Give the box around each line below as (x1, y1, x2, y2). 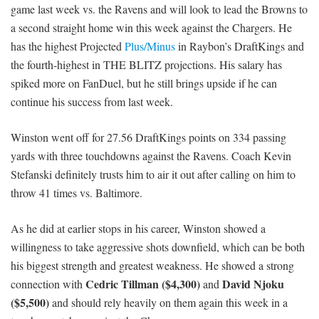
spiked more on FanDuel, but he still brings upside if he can (11, 75, 277, 91)
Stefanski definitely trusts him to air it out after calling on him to (11, 167, 296, 182)
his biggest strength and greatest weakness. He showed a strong (11, 258, 294, 273)
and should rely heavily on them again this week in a (49, 295, 288, 310)
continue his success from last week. (11, 94, 173, 110)
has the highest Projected (11, 38, 125, 54)
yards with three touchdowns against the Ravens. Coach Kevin (11, 148, 291, 164)
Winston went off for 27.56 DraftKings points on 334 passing (11, 130, 286, 145)
